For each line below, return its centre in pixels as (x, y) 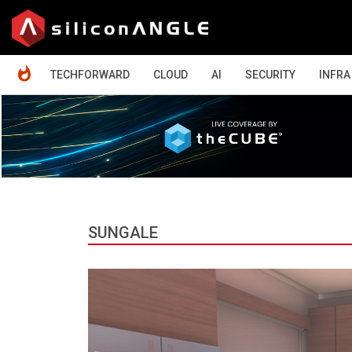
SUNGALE (123, 232)
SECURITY (270, 75)
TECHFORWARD (90, 75)
